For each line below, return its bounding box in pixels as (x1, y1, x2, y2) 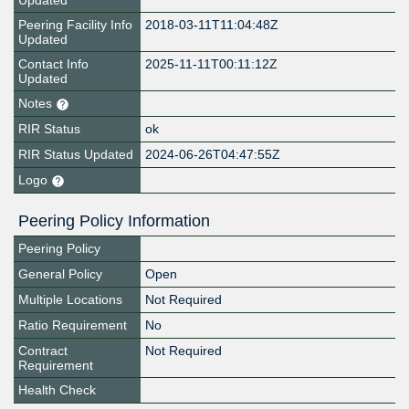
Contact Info (18, 57, 89, 72)
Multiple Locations (18, 292, 122, 308)
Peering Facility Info (18, 17, 132, 33)
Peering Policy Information (18, 212, 210, 231)
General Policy (18, 267, 102, 282)
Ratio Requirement (18, 318, 127, 333)
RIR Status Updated (18, 147, 133, 163)
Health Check (18, 383, 96, 398)
